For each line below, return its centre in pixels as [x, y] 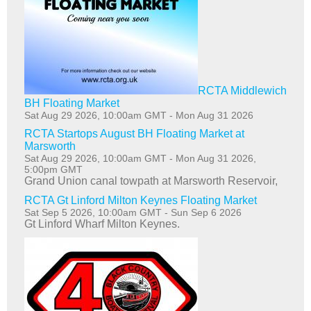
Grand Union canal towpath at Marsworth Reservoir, [151, 180]
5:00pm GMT [53, 169]
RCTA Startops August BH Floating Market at [134, 133]
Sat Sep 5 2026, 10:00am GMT [93, 212]
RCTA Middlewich [242, 90]
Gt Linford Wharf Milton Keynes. [102, 224]
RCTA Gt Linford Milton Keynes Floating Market [141, 200]
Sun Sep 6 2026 [206, 212]
